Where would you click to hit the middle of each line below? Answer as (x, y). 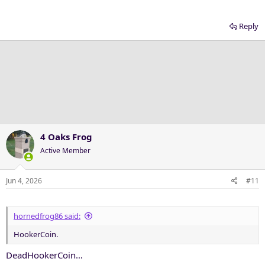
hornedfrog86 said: (47, 216)
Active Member (65, 151)
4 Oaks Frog (66, 137)
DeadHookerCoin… (44, 255)
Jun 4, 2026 (24, 180)
